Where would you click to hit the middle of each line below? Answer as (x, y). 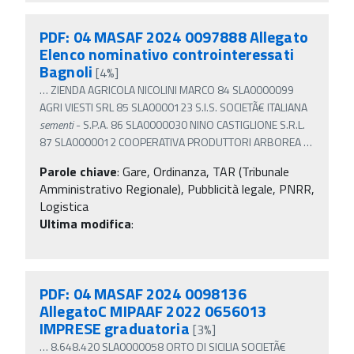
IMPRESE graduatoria (115, 328)
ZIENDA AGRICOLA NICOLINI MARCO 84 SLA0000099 (172, 89)
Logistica (64, 206)
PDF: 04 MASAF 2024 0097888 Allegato (174, 36)
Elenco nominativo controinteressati (167, 54)
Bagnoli (66, 71)
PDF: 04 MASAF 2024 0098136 (143, 293)
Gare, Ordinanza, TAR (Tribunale (206, 171)
